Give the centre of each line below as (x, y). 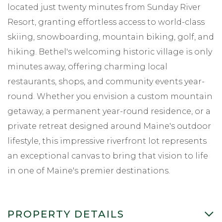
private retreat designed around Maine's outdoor (109, 126)
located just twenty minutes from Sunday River (104, 7)
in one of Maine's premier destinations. (89, 170)
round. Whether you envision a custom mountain (110, 96)
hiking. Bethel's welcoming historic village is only (110, 52)
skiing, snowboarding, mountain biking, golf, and (111, 37)
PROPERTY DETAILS (66, 214)
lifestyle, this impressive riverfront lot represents (107, 141)
